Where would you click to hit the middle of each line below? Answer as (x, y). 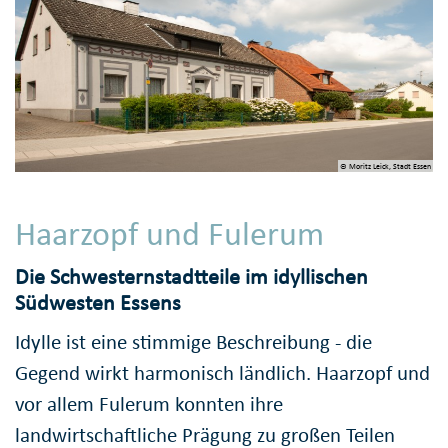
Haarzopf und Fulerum (169, 233)
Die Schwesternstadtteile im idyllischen (191, 277)
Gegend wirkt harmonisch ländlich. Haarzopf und (222, 372)
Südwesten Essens (98, 303)
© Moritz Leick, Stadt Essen (385, 165)
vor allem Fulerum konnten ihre (149, 403)
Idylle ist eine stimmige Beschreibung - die (193, 341)
